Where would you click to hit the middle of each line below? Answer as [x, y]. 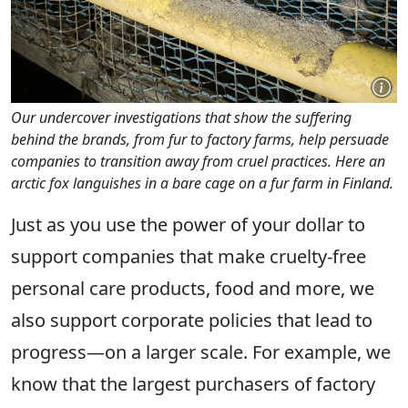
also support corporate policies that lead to [192, 320]
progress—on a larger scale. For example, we [201, 352]
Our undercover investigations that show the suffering [181, 117]
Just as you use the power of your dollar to [188, 224]
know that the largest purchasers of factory [193, 383]
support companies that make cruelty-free [189, 256]
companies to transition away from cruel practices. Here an [198, 161]
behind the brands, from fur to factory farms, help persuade [200, 139]
